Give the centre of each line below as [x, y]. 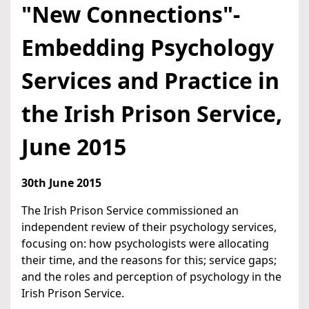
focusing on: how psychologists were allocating [145, 244]
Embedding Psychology [148, 48]
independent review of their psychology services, [149, 227]
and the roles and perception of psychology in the [151, 277]
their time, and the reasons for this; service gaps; [149, 260]
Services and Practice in [150, 81]
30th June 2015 [61, 183]
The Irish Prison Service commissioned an [130, 211]
